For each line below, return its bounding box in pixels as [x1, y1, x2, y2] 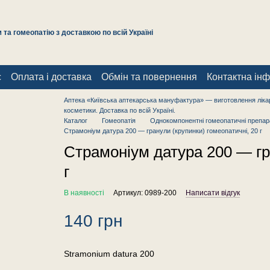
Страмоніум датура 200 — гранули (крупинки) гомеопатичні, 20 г [63, 127, 262, 134]
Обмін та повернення [101, 72, 197, 82]
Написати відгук [185, 189, 240, 197]
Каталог [63, 117, 87, 124]
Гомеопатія [101, 117, 136, 124]
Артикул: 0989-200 [113, 189, 177, 197]
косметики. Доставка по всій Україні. [63, 107, 175, 114]
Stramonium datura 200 [63, 249, 154, 259]
